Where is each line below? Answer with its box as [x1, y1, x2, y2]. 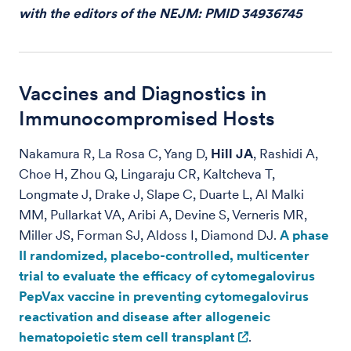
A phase [280, 227, 329, 243]
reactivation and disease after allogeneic [19, 309, 270, 324]
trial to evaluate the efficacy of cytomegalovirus [19, 268, 315, 284]
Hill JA [211, 146, 253, 161]
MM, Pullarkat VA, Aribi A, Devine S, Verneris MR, [19, 207, 307, 223]
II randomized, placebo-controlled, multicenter [19, 248, 309, 263]
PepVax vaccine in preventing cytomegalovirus [19, 288, 309, 304]
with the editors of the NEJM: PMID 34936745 [19, 5, 302, 21]
